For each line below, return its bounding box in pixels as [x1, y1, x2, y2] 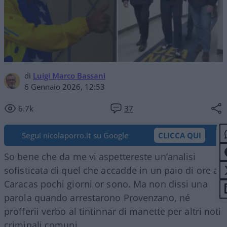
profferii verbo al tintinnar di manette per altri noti [4, 205, 221, 217]
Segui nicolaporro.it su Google [22, 130, 129, 140]
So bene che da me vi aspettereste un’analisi [4, 150, 196, 163]
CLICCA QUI [158, 130, 201, 140]
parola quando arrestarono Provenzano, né [4, 191, 191, 204]
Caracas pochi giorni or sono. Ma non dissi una [4, 177, 208, 190]
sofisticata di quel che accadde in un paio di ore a [4, 164, 219, 176]
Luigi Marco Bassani [33, 70, 105, 81]
